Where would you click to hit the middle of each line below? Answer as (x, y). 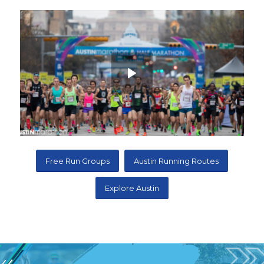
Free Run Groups (77, 161)
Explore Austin (132, 188)
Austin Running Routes (176, 161)
